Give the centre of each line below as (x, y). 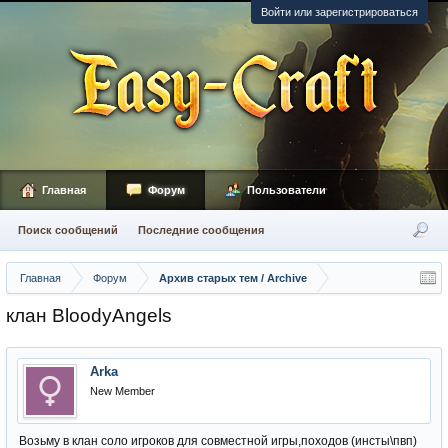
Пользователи (286, 190)
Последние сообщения (201, 230)
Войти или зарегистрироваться (339, 12)
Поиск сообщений (68, 230)
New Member (122, 391)
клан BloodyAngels (89, 315)
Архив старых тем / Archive (233, 278)
